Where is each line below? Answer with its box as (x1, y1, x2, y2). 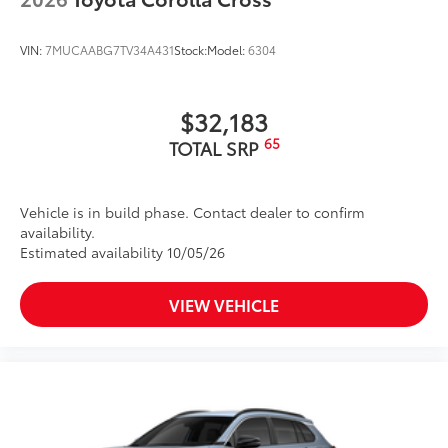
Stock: (174, 40, 207, 58)
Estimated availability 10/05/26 (20, 241, 225, 262)
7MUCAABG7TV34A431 (45, 40, 174, 58)
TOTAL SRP (168, 134, 264, 161)
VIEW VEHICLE (169, 292, 279, 316)
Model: (207, 40, 248, 58)
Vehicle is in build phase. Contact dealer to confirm (20, 201, 365, 222)
